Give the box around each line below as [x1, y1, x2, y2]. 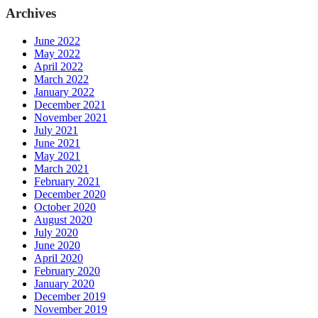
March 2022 [34, 72, 89, 85]
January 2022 [34, 85, 94, 98]
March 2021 [34, 162, 89, 175]
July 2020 [34, 226, 78, 238]
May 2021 [34, 149, 80, 162]
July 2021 [34, 124, 78, 136]
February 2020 [34, 264, 100, 277]
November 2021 [34, 111, 107, 124]
